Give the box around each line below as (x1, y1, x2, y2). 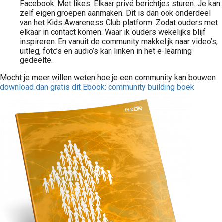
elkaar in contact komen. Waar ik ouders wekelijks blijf (20, 27, 206, 37)
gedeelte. (20, 55, 53, 65)
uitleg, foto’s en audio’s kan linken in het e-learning (20, 46, 192, 55)
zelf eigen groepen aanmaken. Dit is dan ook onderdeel (20, 8, 211, 18)
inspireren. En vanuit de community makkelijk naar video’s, (20, 37, 218, 46)
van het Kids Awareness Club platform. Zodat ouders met (20, 18, 218, 27)
